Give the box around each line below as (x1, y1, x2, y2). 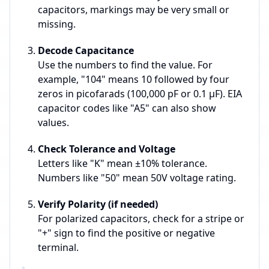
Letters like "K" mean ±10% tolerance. (38, 157, 207, 171)
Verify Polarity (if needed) (38, 198, 158, 211)
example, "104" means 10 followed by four (38, 73, 229, 86)
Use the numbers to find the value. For (38, 58, 213, 72)
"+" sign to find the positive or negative (38, 226, 215, 240)
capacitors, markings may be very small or (38, 3, 229, 17)
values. (38, 116, 69, 130)
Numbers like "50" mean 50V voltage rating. (38, 171, 236, 185)
